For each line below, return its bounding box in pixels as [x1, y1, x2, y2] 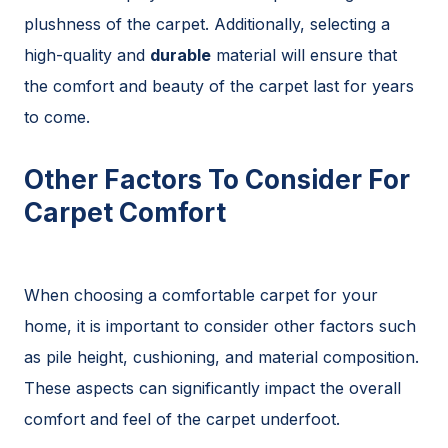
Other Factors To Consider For [24, 163, 410, 195]
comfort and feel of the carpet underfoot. [24, 408, 340, 429]
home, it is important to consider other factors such [24, 315, 416, 336]
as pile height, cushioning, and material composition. [24, 346, 419, 367]
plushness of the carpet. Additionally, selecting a [24, 13, 390, 34]
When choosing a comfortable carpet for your [24, 284, 378, 305]
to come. [24, 106, 90, 127]
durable [150, 44, 211, 65]
